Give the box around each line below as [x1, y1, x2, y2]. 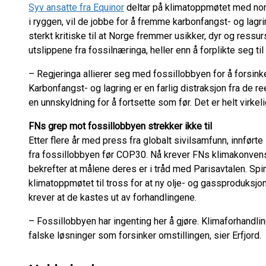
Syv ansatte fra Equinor [28, 2, 124, 13]
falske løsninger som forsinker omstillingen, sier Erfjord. [28, 230, 261, 241]
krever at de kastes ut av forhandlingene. [28, 192, 199, 203]
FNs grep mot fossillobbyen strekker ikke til [28, 121, 212, 132]
